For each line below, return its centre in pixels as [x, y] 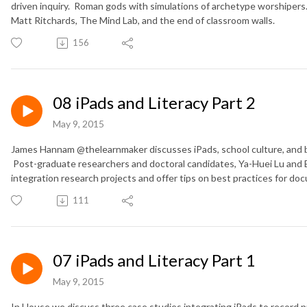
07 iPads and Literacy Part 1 [154, 260]
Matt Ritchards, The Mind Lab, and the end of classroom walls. [143, 21]
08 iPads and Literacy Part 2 [154, 103]
